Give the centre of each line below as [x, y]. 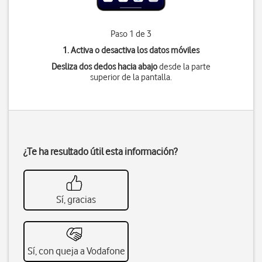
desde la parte [184, 67]
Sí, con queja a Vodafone [76, 251]
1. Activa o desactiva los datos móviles [131, 50]
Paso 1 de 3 [131, 34]
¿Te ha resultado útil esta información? [100, 151]
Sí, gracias [76, 199]
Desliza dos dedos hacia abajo [104, 67]
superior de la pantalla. [131, 77]
